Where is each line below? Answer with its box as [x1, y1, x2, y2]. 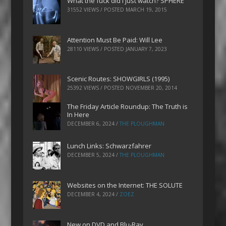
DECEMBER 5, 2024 [67, 151, 115, 159]
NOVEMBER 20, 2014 [126, 84, 178, 92]
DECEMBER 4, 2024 [67, 190, 115, 198]
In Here [67, 110, 90, 120]
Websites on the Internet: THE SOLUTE [67, 180, 183, 190]
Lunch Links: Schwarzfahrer [67, 141, 152, 151]
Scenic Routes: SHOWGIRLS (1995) [67, 74, 170, 84]
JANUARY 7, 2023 [126, 45, 167, 52]
